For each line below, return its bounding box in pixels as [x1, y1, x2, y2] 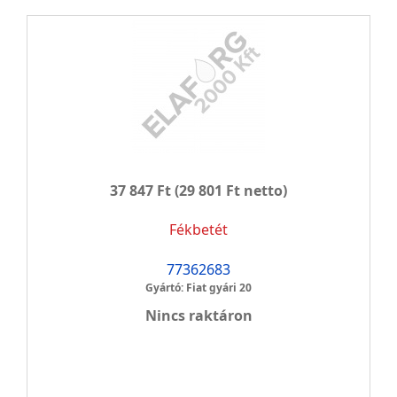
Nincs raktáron [144, 306, 253, 325]
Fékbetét [169, 220, 228, 239]
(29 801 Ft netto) [171, 181, 287, 200]
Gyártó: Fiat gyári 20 [145, 280, 252, 295]
